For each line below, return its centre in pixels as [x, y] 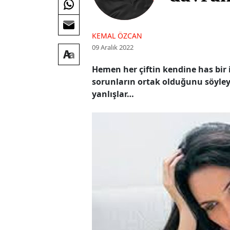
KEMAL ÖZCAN [117, 35]
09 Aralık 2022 [113, 47]
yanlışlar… [113, 94]
